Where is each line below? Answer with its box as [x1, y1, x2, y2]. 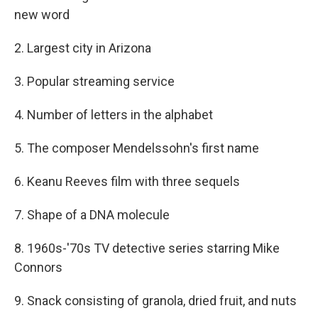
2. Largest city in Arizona [14, 40, 151, 56]
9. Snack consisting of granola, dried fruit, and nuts [14, 293, 297, 309]
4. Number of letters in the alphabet [14, 107, 213, 123]
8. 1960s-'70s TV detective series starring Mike [14, 241, 280, 256]
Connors [14, 260, 62, 275]
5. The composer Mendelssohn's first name [14, 141, 259, 156]
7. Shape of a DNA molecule [14, 207, 170, 223]
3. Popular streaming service [14, 74, 175, 89]
